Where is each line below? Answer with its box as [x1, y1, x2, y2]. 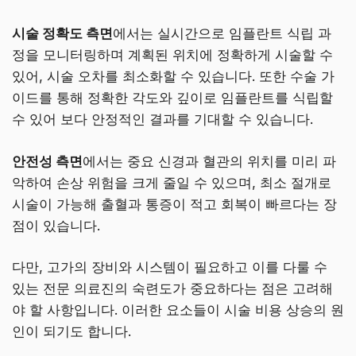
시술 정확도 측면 [12, 25, 113, 42]
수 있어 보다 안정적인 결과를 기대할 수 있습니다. [12, 111, 313, 128]
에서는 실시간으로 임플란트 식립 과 [113, 25, 331, 42]
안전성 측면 [12, 153, 83, 169]
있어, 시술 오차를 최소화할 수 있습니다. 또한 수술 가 [12, 68, 335, 85]
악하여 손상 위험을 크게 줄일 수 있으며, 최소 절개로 [12, 174, 331, 191]
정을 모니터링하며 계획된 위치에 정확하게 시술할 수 [12, 47, 333, 64]
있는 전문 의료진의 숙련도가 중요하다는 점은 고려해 [12, 281, 333, 297]
